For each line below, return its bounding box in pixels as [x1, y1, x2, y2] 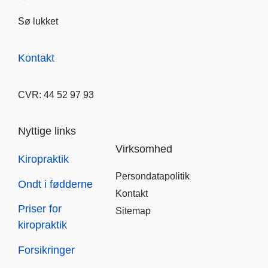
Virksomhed [115, 143, 173, 156]
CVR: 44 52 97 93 [18, 89, 94, 100]
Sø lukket [18, 16, 58, 27]
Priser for [18, 203, 62, 215]
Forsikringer [18, 243, 75, 256]
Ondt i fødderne [18, 178, 93, 190]
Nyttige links [18, 125, 76, 138]
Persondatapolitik [115, 171, 190, 182]
